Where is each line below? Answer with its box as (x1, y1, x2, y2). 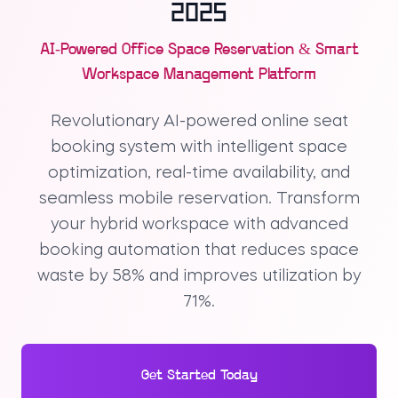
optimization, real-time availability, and (48, 165, 350, 182)
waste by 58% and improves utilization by (37, 268, 361, 285)
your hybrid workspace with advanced (50, 217, 348, 234)
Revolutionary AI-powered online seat (50, 114, 348, 131)
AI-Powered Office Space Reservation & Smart (39, 42, 359, 60)
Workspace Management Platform (82, 67, 316, 84)
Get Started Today (140, 369, 258, 384)
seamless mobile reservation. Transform (38, 191, 360, 208)
